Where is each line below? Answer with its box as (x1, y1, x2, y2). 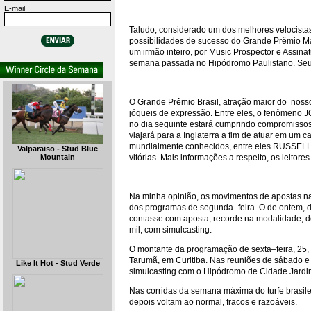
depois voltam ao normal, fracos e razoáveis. (129, 297, 297, 307)
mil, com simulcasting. (129, 225, 212, 235)
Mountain (40, 153, 75, 162)
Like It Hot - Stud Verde (15, 259, 100, 267)
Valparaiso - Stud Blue (17, 144, 98, 153)
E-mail (4, 4, 25, 12)
